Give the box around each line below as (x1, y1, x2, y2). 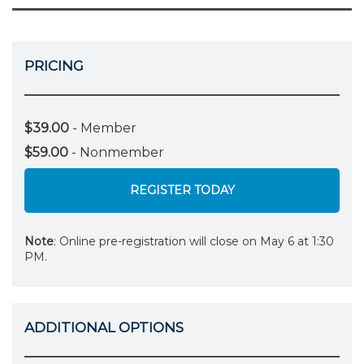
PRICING (24, 58, 84, 74)
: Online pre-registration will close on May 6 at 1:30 (54, 234, 334, 249)
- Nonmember (68, 144, 164, 160)
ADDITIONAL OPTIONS (24, 319, 184, 336)
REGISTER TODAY (129, 183, 235, 198)
